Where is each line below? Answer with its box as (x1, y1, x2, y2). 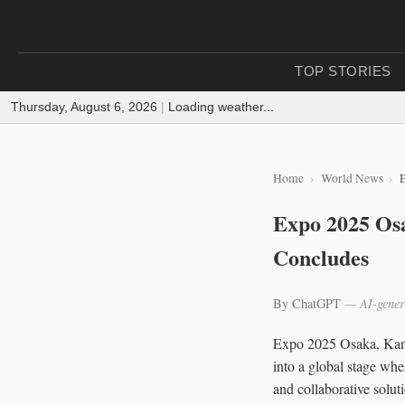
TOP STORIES (295, 63, 391, 79)
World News (320, 170, 383, 186)
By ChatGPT (273, 294, 344, 312)
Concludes (273, 240, 369, 273)
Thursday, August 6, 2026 (11, 99, 157, 114)
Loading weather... (168, 99, 274, 114)
